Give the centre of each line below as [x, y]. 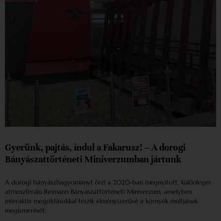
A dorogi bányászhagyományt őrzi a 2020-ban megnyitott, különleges [108, 183]
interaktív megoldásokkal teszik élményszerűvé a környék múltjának [101, 201]
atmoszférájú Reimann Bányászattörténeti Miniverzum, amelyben [98, 192]
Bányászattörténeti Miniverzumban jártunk [93, 159]
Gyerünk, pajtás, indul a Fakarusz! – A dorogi [95, 147]
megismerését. [26, 211]
